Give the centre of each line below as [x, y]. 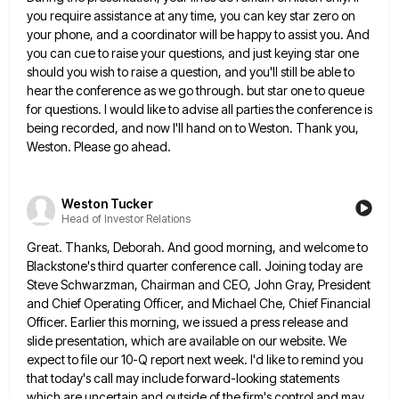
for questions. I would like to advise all [130, 110]
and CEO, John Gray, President [284, 284]
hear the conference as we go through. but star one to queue [195, 91]
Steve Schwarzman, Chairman [111, 284]
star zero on [322, 16]
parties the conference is [304, 110]
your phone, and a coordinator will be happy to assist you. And [198, 35]
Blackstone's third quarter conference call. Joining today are [195, 265]
